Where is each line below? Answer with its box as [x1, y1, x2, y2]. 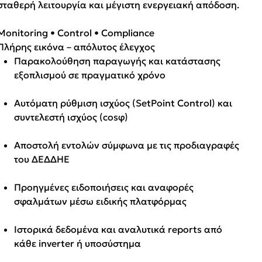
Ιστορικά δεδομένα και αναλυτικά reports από [14, 223, 223, 235]
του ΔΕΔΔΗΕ [14, 153, 70, 165]
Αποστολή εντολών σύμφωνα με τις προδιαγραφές [14, 139, 240, 151]
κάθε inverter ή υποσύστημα [14, 237, 142, 249]
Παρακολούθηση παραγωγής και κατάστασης [14, 54, 221, 67]
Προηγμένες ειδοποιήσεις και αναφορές [14, 181, 194, 193]
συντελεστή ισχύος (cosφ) [14, 111, 129, 123]
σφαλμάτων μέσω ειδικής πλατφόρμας [14, 195, 187, 207]
